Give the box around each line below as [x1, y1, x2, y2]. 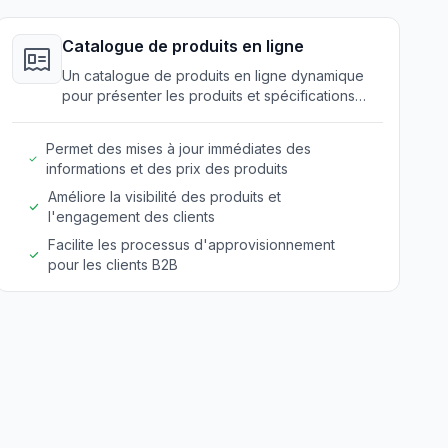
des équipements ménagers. [61, 107, 250, 124]
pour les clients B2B [47, 256, 178, 273]
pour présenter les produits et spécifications [61, 87, 355, 104]
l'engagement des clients [48, 208, 216, 225]
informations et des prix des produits [45, 160, 288, 177]
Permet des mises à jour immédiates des [45, 140, 311, 157]
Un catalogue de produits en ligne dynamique [61, 67, 364, 84]
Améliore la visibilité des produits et [48, 188, 282, 205]
